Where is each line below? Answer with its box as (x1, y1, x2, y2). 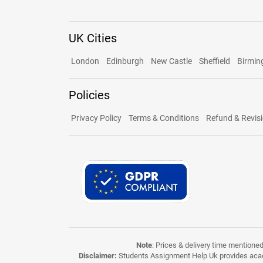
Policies (69, 88, 110, 102)
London (71, 56, 99, 66)
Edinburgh (106, 56, 144, 66)
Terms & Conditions (129, 113, 199, 123)
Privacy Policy (71, 113, 122, 123)
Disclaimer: (78, 251, 117, 260)
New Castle (151, 56, 192, 66)
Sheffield (199, 56, 230, 66)
